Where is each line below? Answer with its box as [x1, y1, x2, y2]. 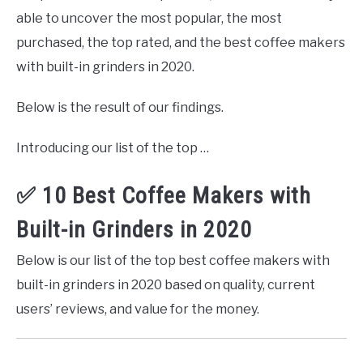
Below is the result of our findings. [16, 99, 224, 115]
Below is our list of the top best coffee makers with [16, 253, 330, 269]
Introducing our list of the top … [16, 139, 209, 156]
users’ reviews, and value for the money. [16, 301, 259, 318]
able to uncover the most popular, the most [16, 10, 282, 26]
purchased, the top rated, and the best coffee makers [16, 34, 345, 50]
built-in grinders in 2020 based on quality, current [16, 277, 315, 293]
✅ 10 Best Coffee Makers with [16, 182, 311, 210]
